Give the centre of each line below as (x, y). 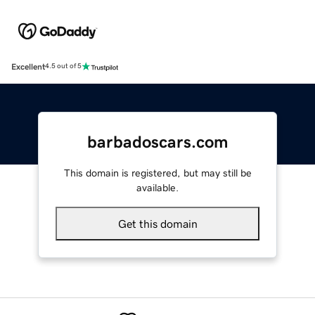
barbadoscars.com (157, 142)
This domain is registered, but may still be (157, 173)
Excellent (28, 66)
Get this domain (157, 223)
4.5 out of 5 (63, 66)
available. (157, 187)
